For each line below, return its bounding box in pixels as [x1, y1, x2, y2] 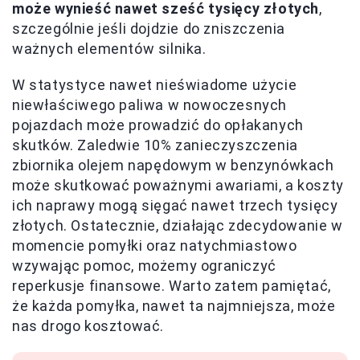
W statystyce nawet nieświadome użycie [12, 76, 297, 94]
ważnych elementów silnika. [12, 40, 207, 58]
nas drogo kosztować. [12, 317, 165, 335]
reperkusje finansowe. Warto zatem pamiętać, [12, 277, 331, 295]
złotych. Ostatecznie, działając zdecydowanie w [12, 217, 343, 235]
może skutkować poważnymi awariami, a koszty [12, 177, 344, 194]
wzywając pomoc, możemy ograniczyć [12, 257, 276, 275]
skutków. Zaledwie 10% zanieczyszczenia [12, 137, 298, 154]
